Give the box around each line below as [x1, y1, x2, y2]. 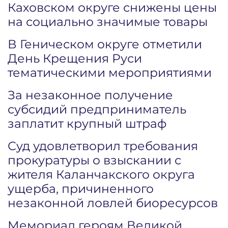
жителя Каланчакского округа [8, 167, 195, 182]
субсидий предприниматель [8, 102, 186, 117]
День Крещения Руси [8, 51, 142, 66]
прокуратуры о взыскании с [8, 153, 181, 167]
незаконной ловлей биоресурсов [8, 195, 218, 210]
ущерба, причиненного [8, 181, 154, 196]
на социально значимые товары [8, 14, 208, 29]
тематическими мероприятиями [8, 65, 212, 80]
